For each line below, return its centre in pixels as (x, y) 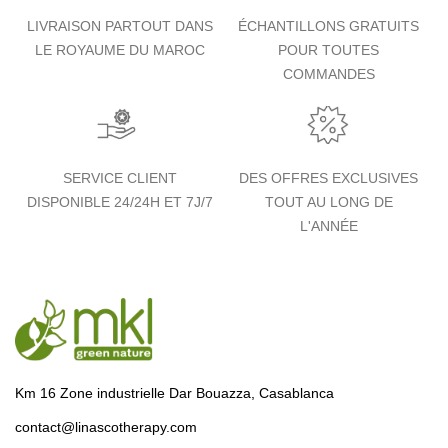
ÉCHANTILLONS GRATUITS (328, 25)
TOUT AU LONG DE (328, 201)
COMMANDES (328, 73)
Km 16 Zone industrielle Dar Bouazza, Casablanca (174, 392)
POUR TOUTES (328, 49)
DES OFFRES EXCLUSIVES (328, 177)
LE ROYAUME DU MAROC (119, 49)
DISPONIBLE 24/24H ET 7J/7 (119, 201)
